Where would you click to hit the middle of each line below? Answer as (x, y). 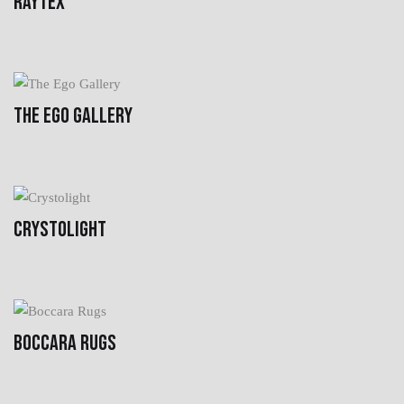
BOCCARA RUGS (65, 343)
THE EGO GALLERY (73, 115)
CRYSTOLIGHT (60, 229)
